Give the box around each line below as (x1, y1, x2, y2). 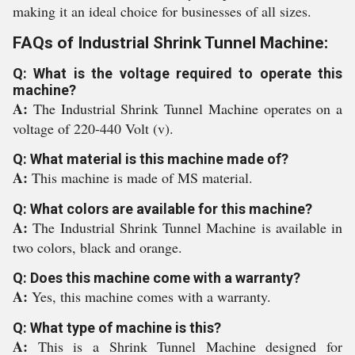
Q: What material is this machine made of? (13, 151, 288, 167)
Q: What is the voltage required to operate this (13, 65, 342, 82)
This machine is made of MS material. (32, 168, 253, 187)
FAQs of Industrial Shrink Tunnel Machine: (13, 33, 328, 52)
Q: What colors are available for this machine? (13, 200, 312, 217)
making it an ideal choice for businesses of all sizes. (13, 2, 311, 21)
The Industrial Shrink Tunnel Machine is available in (32, 218, 342, 237)
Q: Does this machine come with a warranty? (13, 269, 300, 286)
